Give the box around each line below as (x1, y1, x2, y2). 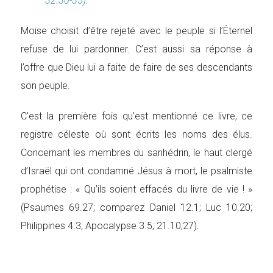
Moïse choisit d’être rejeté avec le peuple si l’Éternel (20, 25, 253, 37)
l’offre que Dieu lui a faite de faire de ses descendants (20, 62, 253, 73)
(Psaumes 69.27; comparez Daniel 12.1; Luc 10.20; (20, 202, 253, 213)
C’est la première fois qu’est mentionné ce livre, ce (20, 110, 253, 122)
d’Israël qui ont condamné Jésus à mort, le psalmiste (20, 165, 253, 177)
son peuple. (20, 80, 70, 91)
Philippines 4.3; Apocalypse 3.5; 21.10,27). (20, 220, 199, 232)
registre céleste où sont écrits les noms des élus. (20, 129, 253, 140)
